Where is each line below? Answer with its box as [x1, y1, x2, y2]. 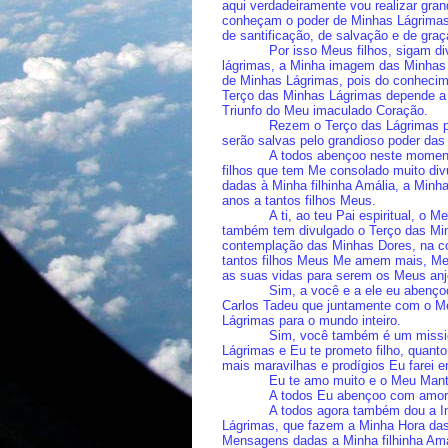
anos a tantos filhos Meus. [222, 193, 376, 208]
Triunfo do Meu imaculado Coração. [222, 103, 428, 118]
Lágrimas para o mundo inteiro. [222, 313, 401, 328]
